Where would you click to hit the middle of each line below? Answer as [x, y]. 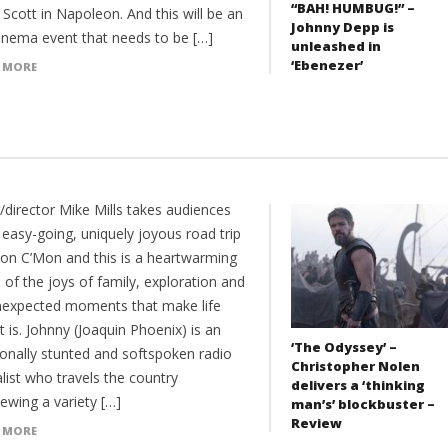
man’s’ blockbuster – [362, 404]
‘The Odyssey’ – [343, 347]
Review [316, 423]
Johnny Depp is [342, 26]
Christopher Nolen [355, 366]
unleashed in [335, 45]
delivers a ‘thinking [357, 385]
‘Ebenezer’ [326, 64]
